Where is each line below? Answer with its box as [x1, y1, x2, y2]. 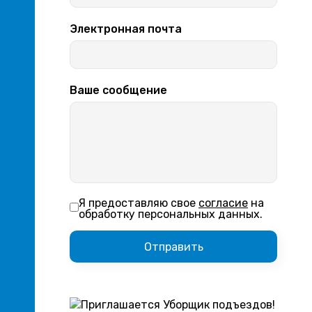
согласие [198, 196, 248, 210]
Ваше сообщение [70, 84, 167, 97]
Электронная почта [70, 22, 182, 36]
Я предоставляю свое [79, 196, 198, 210]
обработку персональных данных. [79, 208, 263, 221]
